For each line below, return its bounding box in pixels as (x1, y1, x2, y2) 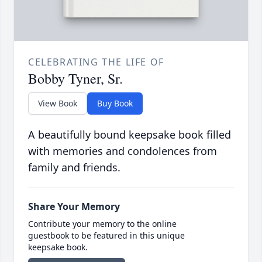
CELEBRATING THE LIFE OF (28, 56, 164, 69)
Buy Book (97, 98, 133, 109)
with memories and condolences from (28, 144, 217, 158)
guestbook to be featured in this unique (28, 230, 185, 242)
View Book (38, 98, 77, 109)
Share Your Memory (28, 200, 120, 213)
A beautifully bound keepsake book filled (28, 127, 231, 142)
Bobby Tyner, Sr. (28, 69, 123, 88)
